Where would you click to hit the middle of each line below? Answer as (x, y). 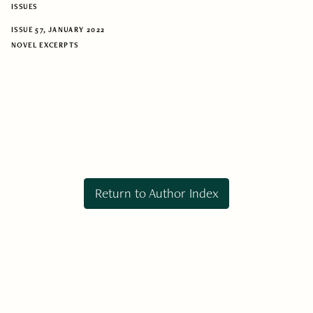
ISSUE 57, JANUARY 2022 (58, 29)
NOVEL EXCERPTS (45, 45)
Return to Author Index (156, 194)
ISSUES (24, 7)
